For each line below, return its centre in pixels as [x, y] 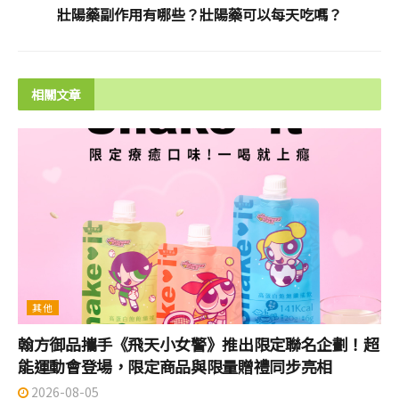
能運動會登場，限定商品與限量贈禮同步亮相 [175, 366]
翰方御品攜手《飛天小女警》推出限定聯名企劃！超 [199, 344]
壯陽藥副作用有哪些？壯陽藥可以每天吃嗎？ [199, 14]
